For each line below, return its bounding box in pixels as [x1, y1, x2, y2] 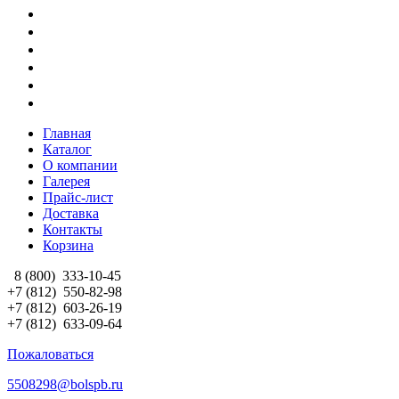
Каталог [43, 141, 92, 157]
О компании [43, 157, 118, 173]
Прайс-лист [43, 189, 113, 205]
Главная [43, 125, 91, 141]
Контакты [43, 221, 102, 237]
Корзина [43, 237, 94, 253]
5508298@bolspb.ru [7, 376, 123, 392]
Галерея [43, 173, 90, 189]
